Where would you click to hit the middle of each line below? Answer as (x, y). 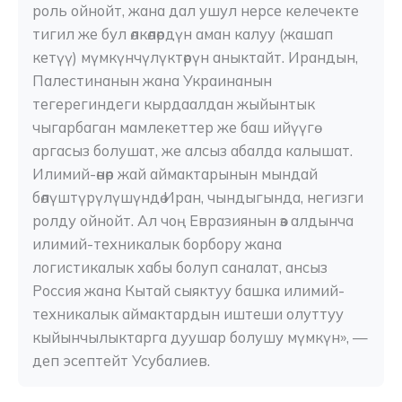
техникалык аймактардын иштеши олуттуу (188, 315)
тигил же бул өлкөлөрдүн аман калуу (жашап (183, 35)
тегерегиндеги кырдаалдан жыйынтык (174, 105)
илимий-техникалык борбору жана (157, 245)
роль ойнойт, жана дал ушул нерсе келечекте (196, 11)
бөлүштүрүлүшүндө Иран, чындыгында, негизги (198, 198)
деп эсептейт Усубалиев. (121, 361)
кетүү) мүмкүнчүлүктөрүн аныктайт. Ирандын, (195, 58)
